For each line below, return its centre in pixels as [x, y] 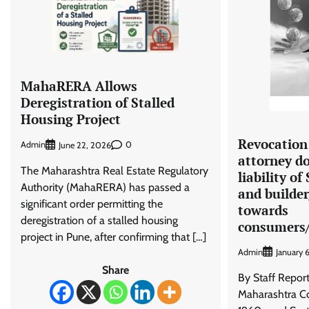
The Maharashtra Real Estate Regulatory [114, 170]
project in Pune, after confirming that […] [113, 237]
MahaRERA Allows [79, 86]
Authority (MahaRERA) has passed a [105, 187]
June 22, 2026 [85, 145]
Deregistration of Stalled [98, 102]
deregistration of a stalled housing [99, 220]
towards [263, 210]
